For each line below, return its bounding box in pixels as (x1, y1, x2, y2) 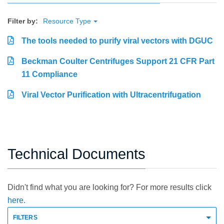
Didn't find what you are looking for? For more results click (7, 183, 211, 192)
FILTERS (13, 214, 37, 221)
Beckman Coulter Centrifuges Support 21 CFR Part (21, 57, 214, 66)
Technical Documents (7, 146, 145, 162)
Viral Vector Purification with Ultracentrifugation (21, 90, 201, 99)
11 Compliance (21, 70, 77, 79)
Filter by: (7, 17, 38, 25)
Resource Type (43, 17, 91, 25)
